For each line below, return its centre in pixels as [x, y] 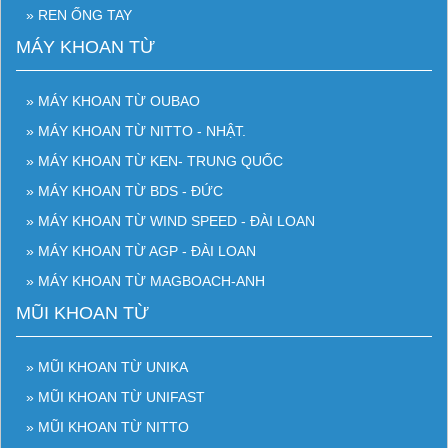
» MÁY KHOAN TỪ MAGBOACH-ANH [145, 281]
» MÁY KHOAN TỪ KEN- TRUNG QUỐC [154, 161]
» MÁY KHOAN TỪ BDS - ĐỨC [124, 191]
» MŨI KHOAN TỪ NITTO [107, 427]
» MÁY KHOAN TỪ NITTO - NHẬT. [136, 131]
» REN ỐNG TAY [79, 15]
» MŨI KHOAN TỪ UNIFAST [115, 397]
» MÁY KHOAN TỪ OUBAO [113, 101]
